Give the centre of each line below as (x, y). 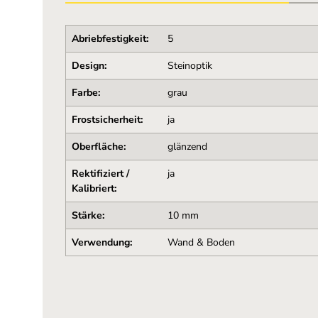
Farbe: (86, 93)
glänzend (187, 147)
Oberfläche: (98, 147)
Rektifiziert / (100, 174)
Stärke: (88, 215)
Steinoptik (190, 66)
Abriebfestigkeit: (110, 39)
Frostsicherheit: (107, 120)
